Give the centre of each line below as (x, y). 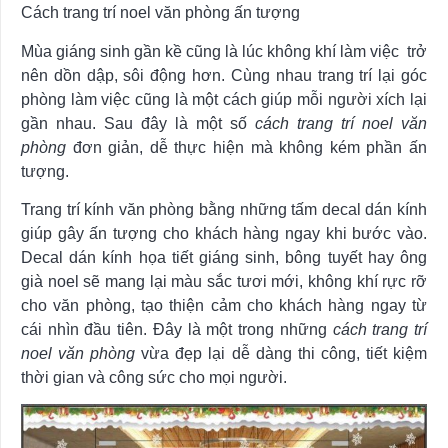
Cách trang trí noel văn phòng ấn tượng (160, 13)
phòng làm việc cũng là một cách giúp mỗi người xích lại (224, 100)
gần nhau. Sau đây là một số (138, 124)
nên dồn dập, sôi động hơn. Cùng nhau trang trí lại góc (224, 76)
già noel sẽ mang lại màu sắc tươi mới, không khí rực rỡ (224, 282)
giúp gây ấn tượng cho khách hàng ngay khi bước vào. (224, 234)
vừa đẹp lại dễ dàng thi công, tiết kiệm (281, 354)
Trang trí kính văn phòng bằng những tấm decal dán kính (224, 210)
